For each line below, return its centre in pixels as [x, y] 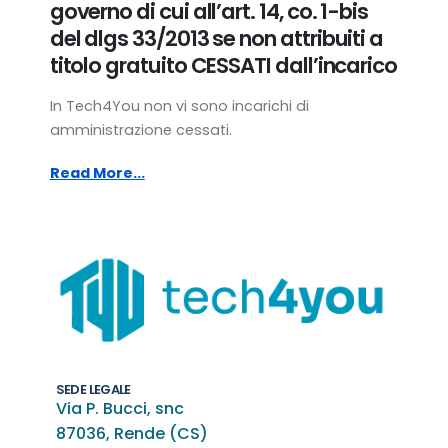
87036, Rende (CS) [131, 434]
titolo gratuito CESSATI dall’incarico [223, 66]
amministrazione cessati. [140, 130]
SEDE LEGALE [93, 390]
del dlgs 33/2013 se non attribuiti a [216, 39]
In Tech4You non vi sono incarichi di [179, 106]
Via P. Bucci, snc [119, 409]
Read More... [97, 172]
